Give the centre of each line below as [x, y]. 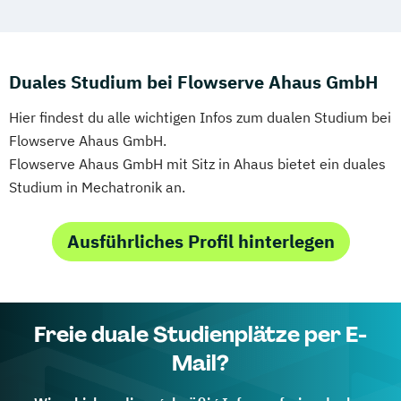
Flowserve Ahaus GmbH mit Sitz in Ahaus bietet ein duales [197, 163]
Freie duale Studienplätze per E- [200, 334]
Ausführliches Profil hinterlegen [200, 241]
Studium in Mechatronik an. [97, 187]
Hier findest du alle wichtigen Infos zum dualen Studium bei [200, 117]
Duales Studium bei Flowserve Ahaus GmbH [193, 81]
